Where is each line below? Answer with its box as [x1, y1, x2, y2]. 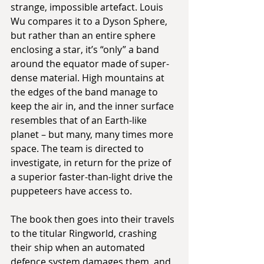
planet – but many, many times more [11, 128, 176, 141]
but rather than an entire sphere [11, 29, 158, 42]
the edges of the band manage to [11, 85, 160, 99]
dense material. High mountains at [11, 71, 167, 85]
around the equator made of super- [11, 57, 169, 71]
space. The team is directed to [11, 142, 146, 156]
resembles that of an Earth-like [11, 114, 149, 127]
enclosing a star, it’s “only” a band [11, 43, 161, 57]
